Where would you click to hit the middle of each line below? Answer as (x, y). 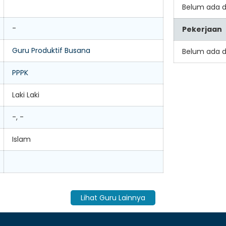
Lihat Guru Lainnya (113, 198)
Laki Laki (26, 95)
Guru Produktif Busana (51, 50)
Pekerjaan (202, 29)
